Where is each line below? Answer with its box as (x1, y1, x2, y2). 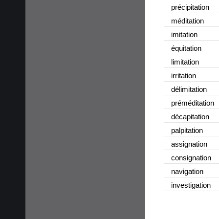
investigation (171, 180, 211, 189)
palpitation (171, 126, 203, 134)
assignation (171, 139, 207, 148)
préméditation (171, 98, 214, 107)
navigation (171, 167, 203, 175)
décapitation (171, 112, 209, 121)
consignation (171, 153, 211, 162)
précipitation (171, 2, 209, 11)
